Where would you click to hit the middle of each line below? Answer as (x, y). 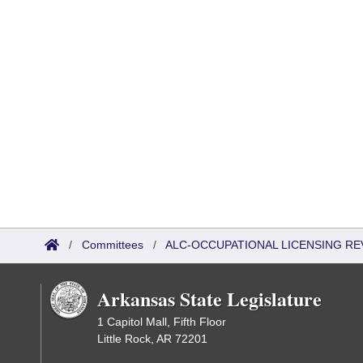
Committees (113, 245)
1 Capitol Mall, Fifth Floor (162, 322)
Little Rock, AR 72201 (152, 339)
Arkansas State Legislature (209, 299)
